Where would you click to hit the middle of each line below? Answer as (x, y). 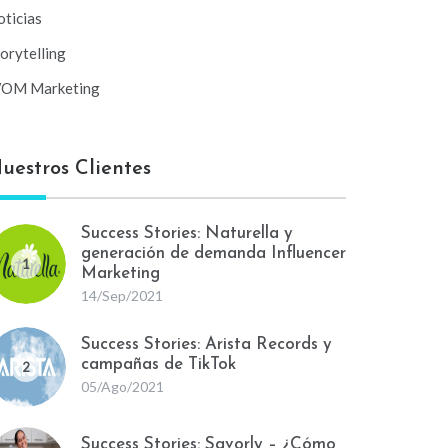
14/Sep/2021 (122, 295)
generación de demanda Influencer (213, 253)
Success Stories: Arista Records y (206, 344)
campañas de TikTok (158, 364)
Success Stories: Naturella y (187, 233)
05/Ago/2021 (122, 386)
